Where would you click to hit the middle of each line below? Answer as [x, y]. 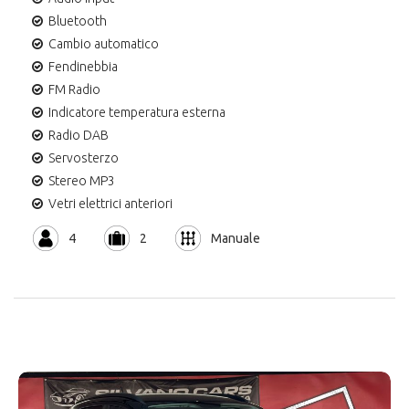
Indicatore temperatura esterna [137, 112]
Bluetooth [78, 21]
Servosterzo [84, 157]
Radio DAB [79, 135]
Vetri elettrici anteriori [110, 203]
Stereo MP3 [82, 180]
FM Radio [74, 89]
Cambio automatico [104, 43]
